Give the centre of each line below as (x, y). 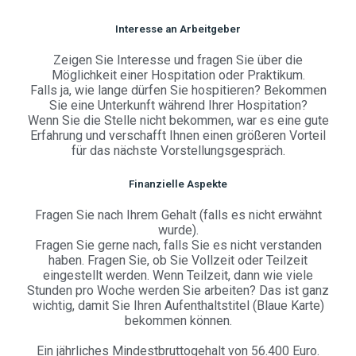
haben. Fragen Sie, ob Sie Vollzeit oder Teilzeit (178, 261)
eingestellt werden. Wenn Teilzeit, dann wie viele (178, 276)
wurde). (178, 230)
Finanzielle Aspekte (178, 184)
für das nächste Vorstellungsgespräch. (178, 150)
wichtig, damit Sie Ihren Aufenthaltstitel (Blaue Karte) (178, 306)
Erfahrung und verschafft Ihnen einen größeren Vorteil (178, 135)
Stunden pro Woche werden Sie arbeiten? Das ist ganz (178, 291)
